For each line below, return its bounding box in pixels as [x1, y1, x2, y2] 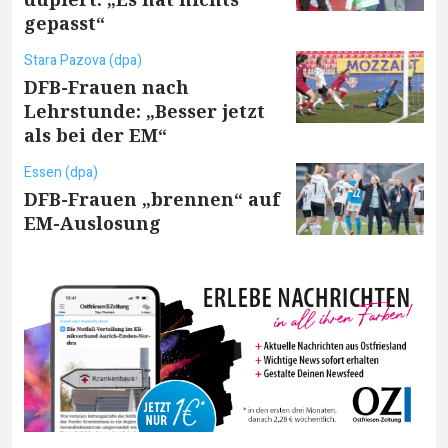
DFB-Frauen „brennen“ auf [24, 186, 280, 211]
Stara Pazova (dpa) [24, 49, 142, 71]
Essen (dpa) [24, 161, 98, 183]
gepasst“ [24, 10, 105, 35]
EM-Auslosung [24, 210, 161, 235]
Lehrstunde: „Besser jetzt [24, 98, 265, 123]
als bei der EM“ [24, 122, 167, 147]
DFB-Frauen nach [24, 74, 189, 99]
